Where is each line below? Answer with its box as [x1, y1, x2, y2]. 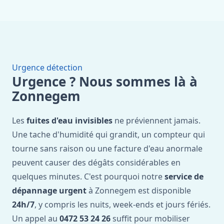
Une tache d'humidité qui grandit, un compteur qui [12, 129, 205, 140]
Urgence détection [12, 62, 82, 73]
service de [164, 171, 203, 182]
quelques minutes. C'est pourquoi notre [12, 171, 164, 182]
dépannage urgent [12, 185, 86, 196]
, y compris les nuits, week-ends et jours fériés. [34, 199, 210, 210]
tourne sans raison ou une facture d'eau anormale [12, 143, 202, 154]
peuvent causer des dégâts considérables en [12, 157, 180, 168]
